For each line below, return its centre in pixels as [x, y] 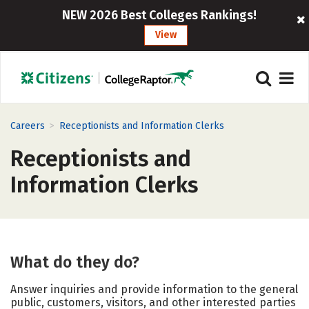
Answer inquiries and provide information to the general [154, 289]
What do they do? [75, 262]
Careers [28, 126]
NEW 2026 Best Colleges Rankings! [159, 15]
